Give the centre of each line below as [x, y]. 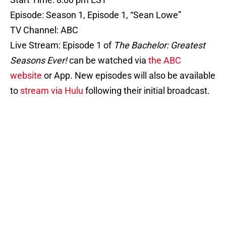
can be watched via [108, 61]
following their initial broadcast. [147, 91]
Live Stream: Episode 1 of [62, 45]
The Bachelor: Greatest [159, 45]
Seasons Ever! [39, 61]
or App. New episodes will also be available [129, 76]
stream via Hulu [52, 91]
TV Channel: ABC [44, 30]
